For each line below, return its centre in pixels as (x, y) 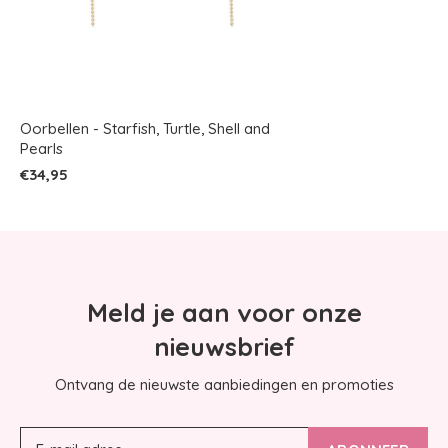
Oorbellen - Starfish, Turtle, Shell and (145, 128)
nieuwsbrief (224, 346)
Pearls (41, 148)
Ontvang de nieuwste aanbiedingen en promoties (224, 384)
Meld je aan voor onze (224, 312)
